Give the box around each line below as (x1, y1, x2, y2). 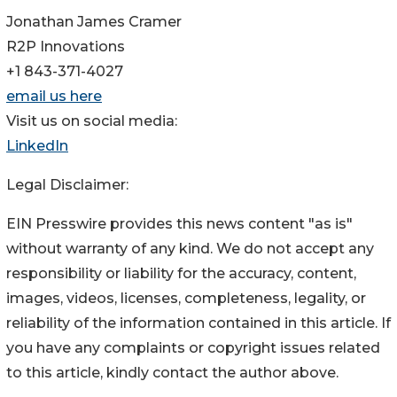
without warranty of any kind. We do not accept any (6, 240, 374, 258)
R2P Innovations (6, 38, 125, 56)
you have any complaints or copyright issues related (6, 339, 380, 357)
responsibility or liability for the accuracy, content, (6, 265, 356, 283)
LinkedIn (6, 137, 68, 155)
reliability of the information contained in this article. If (6, 315, 391, 332)
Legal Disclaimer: (6, 176, 128, 194)
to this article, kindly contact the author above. (6, 364, 339, 382)
